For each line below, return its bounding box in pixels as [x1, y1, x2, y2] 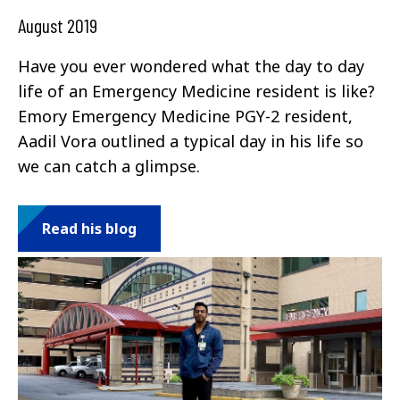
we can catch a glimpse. [18, 154, 204, 177]
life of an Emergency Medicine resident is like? [18, 79, 375, 102]
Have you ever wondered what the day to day [18, 54, 364, 77]
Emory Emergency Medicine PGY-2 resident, [18, 104, 353, 127]
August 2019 [18, 12, 97, 37]
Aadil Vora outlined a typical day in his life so [18, 129, 363, 152]
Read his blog [42, 218, 137, 238]
